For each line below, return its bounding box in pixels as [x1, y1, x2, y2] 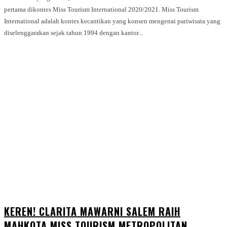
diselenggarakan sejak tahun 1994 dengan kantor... [4, 28, 143, 36]
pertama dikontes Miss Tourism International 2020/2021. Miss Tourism [4, 5, 162, 13]
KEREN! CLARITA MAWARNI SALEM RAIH [4, 203, 180, 219]
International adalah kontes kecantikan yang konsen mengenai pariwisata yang [4, 17, 220, 25]
